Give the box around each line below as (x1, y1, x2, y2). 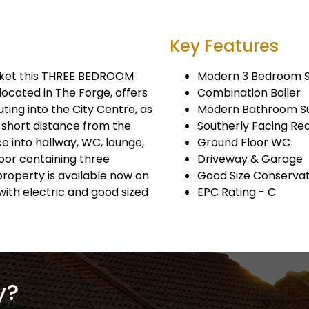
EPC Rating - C (197, 184, 276, 200)
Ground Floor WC (197, 134, 290, 150)
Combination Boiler (197, 85, 301, 101)
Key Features (170, 34, 279, 57)
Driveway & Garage (197, 151, 303, 167)
